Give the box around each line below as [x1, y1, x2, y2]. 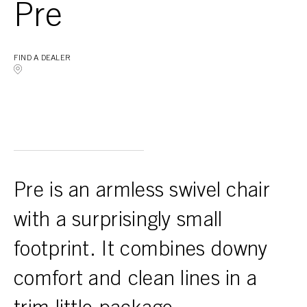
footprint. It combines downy [14, 241, 268, 262]
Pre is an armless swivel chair [14, 182, 270, 203]
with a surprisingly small [14, 211, 223, 232]
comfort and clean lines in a [14, 270, 258, 291]
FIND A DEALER [14, 54, 71, 63]
